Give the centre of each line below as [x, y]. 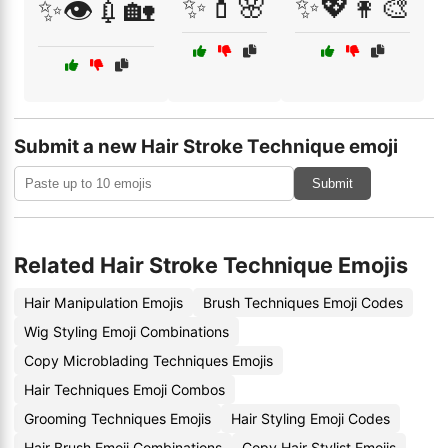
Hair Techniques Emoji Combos [124, 389]
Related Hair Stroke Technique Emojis [211, 265]
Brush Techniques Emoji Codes [303, 302]
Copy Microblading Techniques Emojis [148, 360]
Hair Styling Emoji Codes [310, 418]
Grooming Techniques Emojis [117, 418]
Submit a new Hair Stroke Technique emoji [206, 146]
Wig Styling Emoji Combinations [126, 331]
